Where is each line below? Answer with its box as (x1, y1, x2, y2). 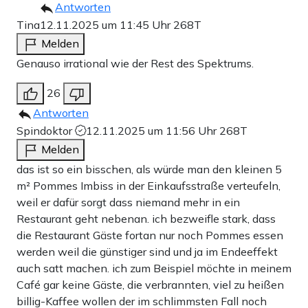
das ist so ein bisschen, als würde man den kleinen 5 (16, 162, 282, 177)
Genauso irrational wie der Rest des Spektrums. (16, 56, 254, 71)
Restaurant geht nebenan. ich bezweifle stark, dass (16, 212, 276, 226)
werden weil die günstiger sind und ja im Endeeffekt (16, 245, 278, 259)
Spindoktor (16, 124, 75, 138)
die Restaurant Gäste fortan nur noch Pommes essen (16, 228, 283, 243)
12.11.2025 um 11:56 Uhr (86, 124, 219, 138)
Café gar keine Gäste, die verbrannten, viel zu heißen (16, 278, 284, 292)
